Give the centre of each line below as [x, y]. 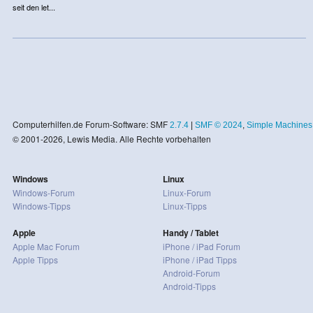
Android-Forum [191, 272]
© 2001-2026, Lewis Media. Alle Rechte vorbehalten [111, 138]
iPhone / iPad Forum [201, 246]
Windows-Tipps [41, 205]
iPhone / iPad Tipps [199, 259]
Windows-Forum [43, 192]
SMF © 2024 [218, 125]
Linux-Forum [187, 192]
